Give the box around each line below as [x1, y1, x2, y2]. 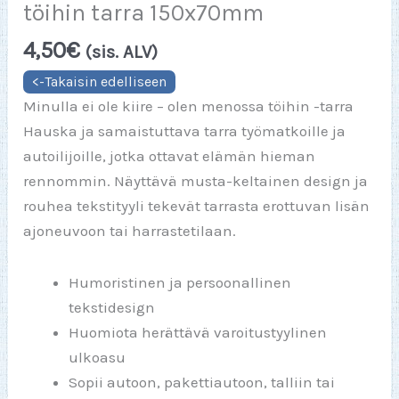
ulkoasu [69, 347, 126, 366]
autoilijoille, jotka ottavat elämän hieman [23, 146, 316, 165]
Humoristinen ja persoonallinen [69, 273, 292, 291]
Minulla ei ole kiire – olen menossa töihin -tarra [23, 96, 354, 115]
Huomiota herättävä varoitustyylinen [69, 322, 328, 341]
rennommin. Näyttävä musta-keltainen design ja [23, 171, 369, 190]
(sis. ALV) [85, 40, 159, 62]
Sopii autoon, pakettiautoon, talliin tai [69, 372, 336, 391]
